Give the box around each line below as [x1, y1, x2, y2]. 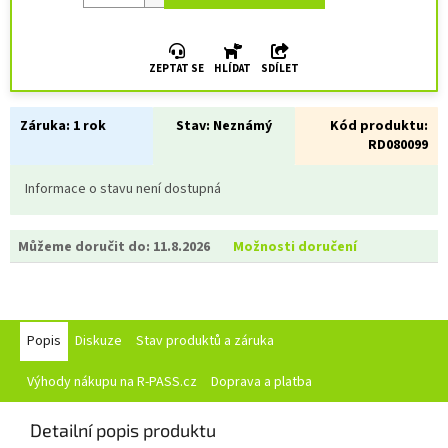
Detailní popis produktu [30, 419, 216, 442]
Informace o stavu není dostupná [25, 179, 221, 200]
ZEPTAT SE [149, 61, 204, 77]
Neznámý [210, 116, 272, 137]
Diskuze [75, 331, 122, 352]
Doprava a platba [211, 372, 312, 393]
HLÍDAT [214, 61, 251, 77]
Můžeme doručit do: [18, 237, 150, 258]
